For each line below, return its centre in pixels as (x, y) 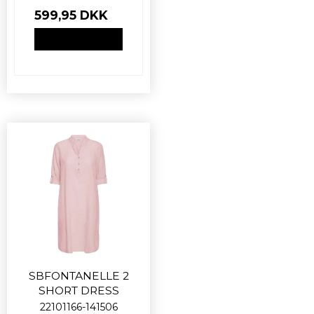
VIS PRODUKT (78, 39)
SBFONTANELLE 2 (78, 276)
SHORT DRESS (78, 291)
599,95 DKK (71, 15)
